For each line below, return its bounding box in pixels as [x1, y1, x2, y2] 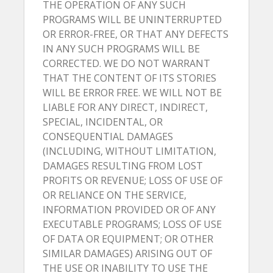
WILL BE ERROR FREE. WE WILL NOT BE [43, 86, 222, 99]
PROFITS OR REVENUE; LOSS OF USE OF [43, 174, 222, 187]
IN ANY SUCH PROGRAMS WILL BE [43, 42, 200, 55]
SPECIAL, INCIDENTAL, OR [43, 115, 163, 129]
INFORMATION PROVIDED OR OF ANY [43, 203, 216, 216]
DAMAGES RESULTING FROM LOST [43, 159, 203, 172]
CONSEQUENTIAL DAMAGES [43, 130, 173, 143]
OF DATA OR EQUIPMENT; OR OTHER [43, 232, 213, 246]
